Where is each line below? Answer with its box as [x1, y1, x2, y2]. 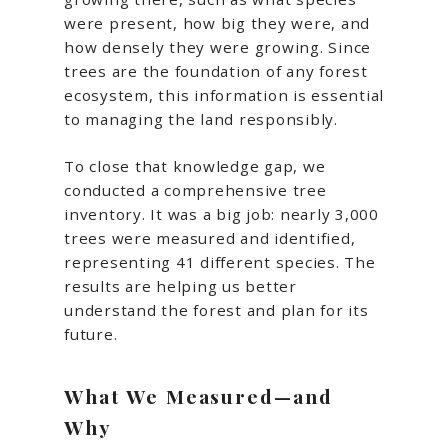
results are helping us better [64, 276, 297, 297]
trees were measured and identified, [64, 228, 356, 249]
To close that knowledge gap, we [64, 156, 326, 177]
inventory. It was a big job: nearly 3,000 [64, 204, 379, 225]
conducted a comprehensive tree [64, 180, 327, 201]
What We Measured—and [64, 383, 333, 410]
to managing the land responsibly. [64, 109, 338, 130]
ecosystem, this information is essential [64, 85, 384, 106]
